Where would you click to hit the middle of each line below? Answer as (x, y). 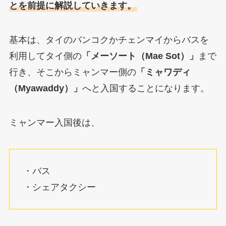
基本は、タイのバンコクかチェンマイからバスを (109, 40)
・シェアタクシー (59, 187)
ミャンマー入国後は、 (54, 123)
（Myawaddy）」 (45, 89)
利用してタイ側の (45, 56)
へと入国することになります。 (146, 89)
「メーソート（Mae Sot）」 (140, 56)
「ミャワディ (163, 72)
